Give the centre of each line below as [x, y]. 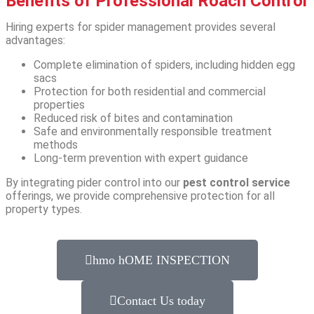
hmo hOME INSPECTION [161, 260]
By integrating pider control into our [94, 182]
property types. [44, 209]
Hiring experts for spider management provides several [141, 27]
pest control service [237, 182]
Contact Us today [161, 300]
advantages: [35, 40]
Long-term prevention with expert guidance [141, 158]
